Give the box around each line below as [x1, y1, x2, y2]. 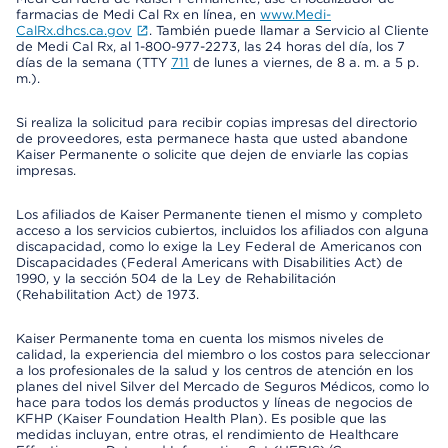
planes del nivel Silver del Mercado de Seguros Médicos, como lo [16, 379, 429, 394]
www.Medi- [260, 7, 331, 22]
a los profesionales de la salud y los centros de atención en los [16, 363, 413, 378]
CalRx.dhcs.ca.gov [16, 23, 132, 38]
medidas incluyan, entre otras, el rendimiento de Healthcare [16, 427, 399, 442]
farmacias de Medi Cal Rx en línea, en [16, 7, 260, 22]
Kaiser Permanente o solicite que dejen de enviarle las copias [16, 147, 408, 162]
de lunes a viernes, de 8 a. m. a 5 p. [189, 55, 419, 70]
